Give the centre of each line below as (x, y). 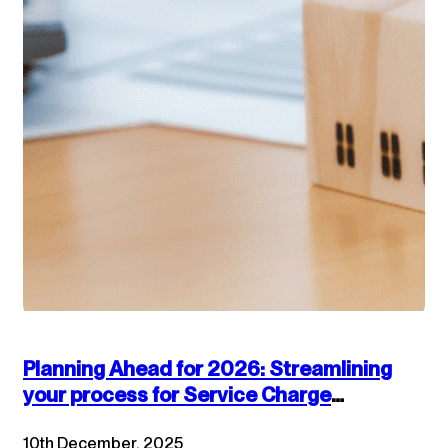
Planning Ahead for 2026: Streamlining (207, 369)
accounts (72, 421)
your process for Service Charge (177, 395)
